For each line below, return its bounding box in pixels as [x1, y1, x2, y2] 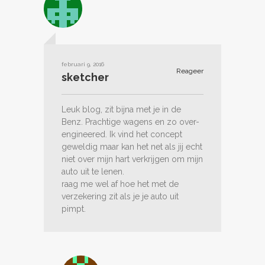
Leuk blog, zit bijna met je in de [62, 104, 181, 114]
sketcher [62, 70, 109, 83]
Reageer [174, 66, 203, 75]
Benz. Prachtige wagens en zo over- [62, 117, 199, 127]
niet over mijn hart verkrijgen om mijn [62, 154, 203, 164]
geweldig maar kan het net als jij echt [62, 141, 202, 151]
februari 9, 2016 [62, 60, 104, 67]
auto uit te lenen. [62, 166, 124, 176]
